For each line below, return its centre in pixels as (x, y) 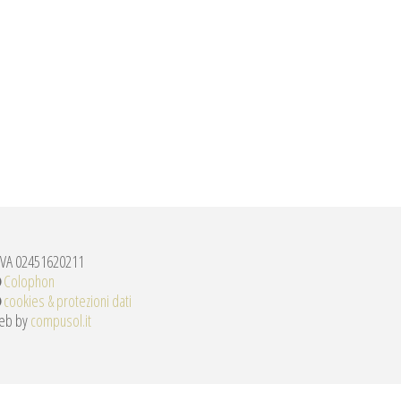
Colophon (29, 282)
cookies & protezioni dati (68, 301)
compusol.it (61, 321)
